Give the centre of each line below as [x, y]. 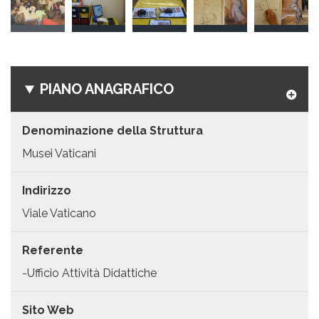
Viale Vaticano [59, 214]
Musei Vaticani [59, 154]
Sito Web [48, 310]
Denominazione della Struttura [113, 131]
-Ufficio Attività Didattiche [89, 273]
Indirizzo [47, 191]
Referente [53, 251]
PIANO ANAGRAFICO [107, 89]
